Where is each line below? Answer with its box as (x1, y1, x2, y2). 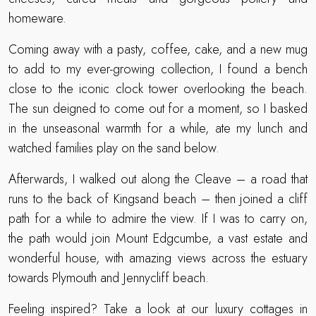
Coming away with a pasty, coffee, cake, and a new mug (8, 40, 308, 59)
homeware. (8, 9, 66, 28)
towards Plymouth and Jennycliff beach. (8, 269, 209, 288)
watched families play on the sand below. (8, 139, 219, 158)
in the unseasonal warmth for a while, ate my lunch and (8, 119, 308, 138)
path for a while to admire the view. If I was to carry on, (8, 209, 308, 229)
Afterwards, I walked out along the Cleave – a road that (8, 170, 308, 189)
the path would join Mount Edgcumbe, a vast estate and (8, 229, 308, 248)
